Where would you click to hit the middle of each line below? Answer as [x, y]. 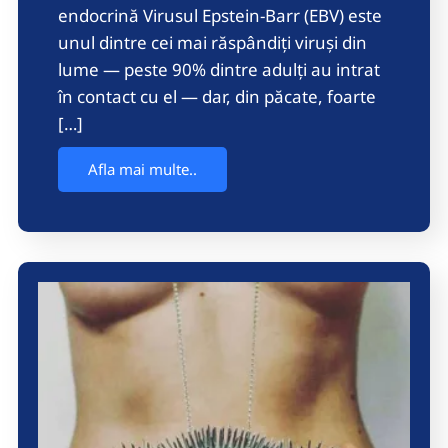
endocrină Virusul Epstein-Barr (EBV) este [220, 16]
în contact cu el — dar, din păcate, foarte [217, 97]
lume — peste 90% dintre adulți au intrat [219, 70]
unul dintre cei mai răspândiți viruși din [212, 43]
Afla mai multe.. [142, 169]
